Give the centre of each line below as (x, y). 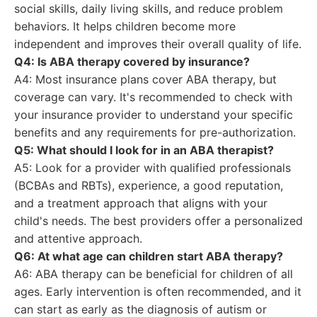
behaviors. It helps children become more (125, 26)
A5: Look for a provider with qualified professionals (152, 168)
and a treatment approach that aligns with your (141, 203)
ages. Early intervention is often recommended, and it (158, 292)
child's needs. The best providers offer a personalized (158, 221)
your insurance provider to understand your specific (154, 115)
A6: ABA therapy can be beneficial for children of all (154, 274)
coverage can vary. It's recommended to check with (153, 97)
